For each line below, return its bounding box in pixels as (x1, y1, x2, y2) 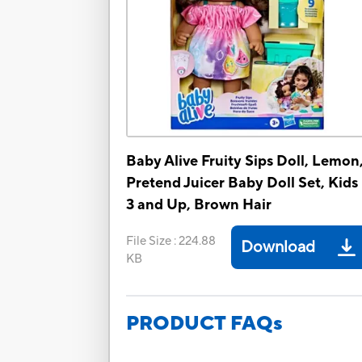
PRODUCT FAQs (126, 311, 284, 337)
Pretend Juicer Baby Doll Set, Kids (126, 174, 359, 193)
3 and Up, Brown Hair (126, 196, 272, 215)
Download (241, 237, 316, 259)
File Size (126, 234, 172, 250)
